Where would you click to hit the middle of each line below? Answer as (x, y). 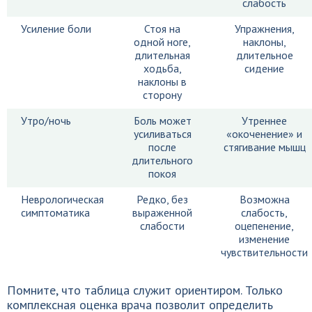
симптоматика (55, 212)
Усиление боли (56, 29)
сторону (162, 95)
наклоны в (162, 81)
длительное (264, 55)
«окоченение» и (264, 134)
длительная (162, 55)
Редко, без (162, 199)
